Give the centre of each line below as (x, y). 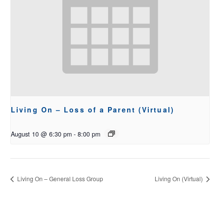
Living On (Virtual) (179, 179)
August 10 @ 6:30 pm (41, 134)
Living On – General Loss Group (59, 179)
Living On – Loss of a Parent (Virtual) (93, 109)
